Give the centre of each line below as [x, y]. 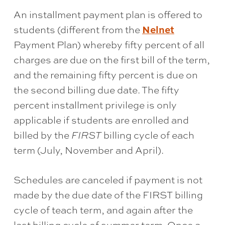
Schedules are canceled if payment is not [108, 180]
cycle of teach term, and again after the [103, 210]
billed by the [42, 135]
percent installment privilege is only [95, 105]
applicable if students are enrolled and [101, 120]
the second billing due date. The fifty [96, 90]
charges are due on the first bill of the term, [111, 60]
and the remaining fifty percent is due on [105, 75]
